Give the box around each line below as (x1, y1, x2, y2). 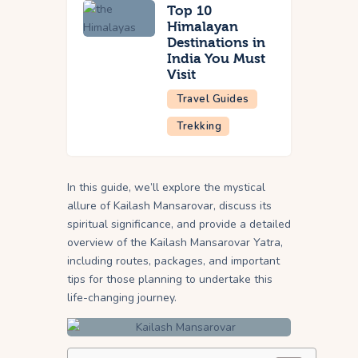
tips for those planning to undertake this (67, 272, 272, 288)
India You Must (167, 51, 265, 67)
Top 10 (167, 3, 212, 19)
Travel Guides (177, 92, 249, 107)
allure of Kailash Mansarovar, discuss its (67, 198, 272, 214)
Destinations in (167, 35, 265, 51)
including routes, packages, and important (67, 253, 280, 269)
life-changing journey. (67, 290, 177, 306)
